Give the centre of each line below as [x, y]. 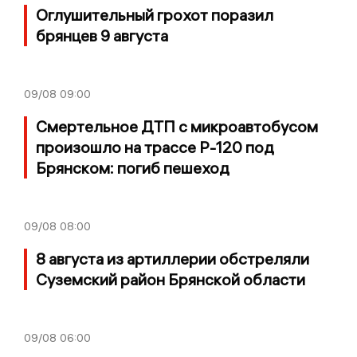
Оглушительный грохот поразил [155, 14]
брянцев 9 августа [102, 35]
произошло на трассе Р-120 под [155, 147]
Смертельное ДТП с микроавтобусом [177, 126]
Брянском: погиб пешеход [133, 167]
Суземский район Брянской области [171, 279]
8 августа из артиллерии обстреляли [173, 258]
